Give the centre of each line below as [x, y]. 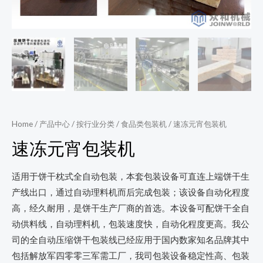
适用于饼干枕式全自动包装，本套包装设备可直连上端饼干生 [131, 177]
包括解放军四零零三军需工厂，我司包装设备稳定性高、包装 [131, 256]
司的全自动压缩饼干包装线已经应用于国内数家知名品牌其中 [131, 240]
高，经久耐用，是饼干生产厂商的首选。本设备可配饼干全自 [131, 208]
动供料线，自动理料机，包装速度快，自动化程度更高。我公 [131, 224]
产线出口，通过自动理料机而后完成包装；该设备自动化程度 [131, 193]
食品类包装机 [144, 124]
